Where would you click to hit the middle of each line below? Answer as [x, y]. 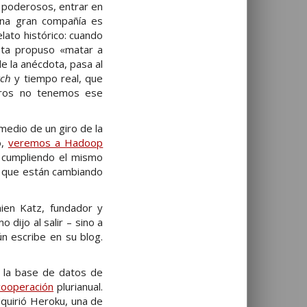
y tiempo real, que [57, 78]
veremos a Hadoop [56, 143]
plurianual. [78, 287]
